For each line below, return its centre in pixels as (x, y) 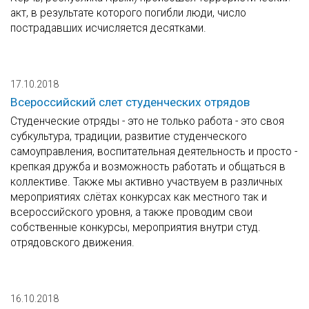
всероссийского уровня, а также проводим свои (131, 212)
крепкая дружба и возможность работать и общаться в (148, 167)
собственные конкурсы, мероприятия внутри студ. (136, 228)
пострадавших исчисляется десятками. (108, 28)
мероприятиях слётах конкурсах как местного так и (139, 197)
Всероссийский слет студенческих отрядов (130, 102)
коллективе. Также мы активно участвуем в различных (147, 182)
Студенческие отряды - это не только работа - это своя (147, 121)
